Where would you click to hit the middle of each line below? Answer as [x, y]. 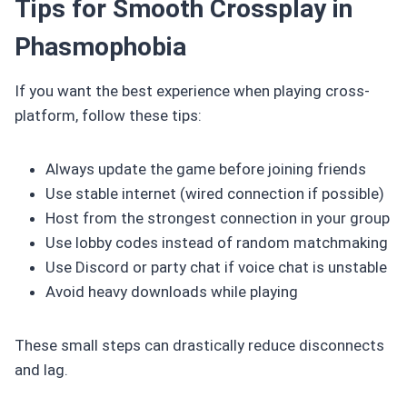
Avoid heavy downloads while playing [172, 291]
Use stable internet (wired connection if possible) [215, 193]
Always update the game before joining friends [206, 169]
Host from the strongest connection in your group [218, 218]
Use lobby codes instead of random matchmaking [217, 242]
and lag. [41, 369]
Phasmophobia [100, 46]
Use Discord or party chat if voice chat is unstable [216, 267]
